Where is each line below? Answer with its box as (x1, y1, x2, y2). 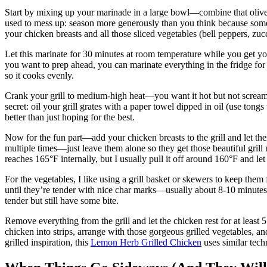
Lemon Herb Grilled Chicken (91, 237, 201, 248)
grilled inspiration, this (5, 237, 91, 248)
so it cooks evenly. (5, 70, 74, 81)
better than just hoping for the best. (5, 112, 135, 123)
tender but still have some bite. (5, 195, 119, 206)
